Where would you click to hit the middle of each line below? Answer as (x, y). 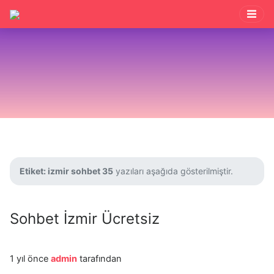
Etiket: (34, 171)
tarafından (99, 259)
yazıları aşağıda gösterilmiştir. (173, 171)
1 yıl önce (30, 259)
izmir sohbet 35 (80, 171)
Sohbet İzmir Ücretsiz (85, 219)
